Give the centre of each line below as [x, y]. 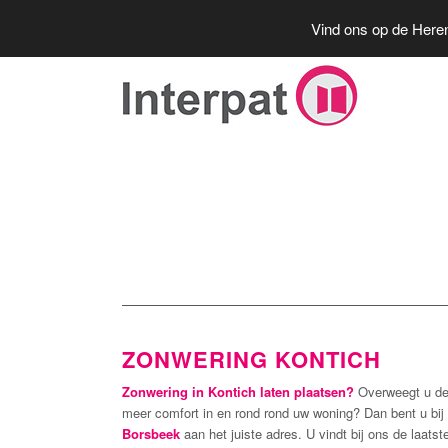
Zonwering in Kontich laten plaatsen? [240, 392]
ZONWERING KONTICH [251, 359]
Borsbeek [153, 434]
